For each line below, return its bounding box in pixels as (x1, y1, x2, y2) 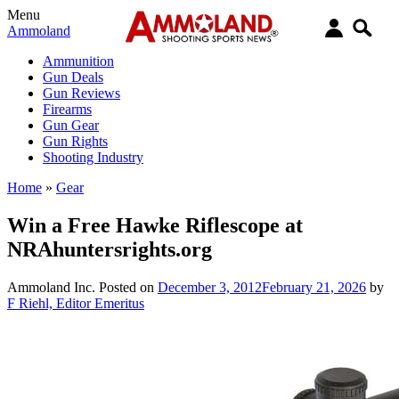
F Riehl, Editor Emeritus (7, 295, 144, 311)
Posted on (99, 279, 158, 295)
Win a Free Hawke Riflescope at (7, 213, 303, 237)
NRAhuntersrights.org (7, 237, 212, 261)
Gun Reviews (43, 85, 120, 101)
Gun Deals (43, 69, 103, 85)
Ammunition (43, 53, 114, 69)
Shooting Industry (43, 150, 143, 165)
